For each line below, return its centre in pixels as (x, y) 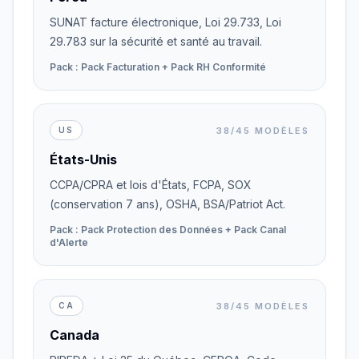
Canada (75, 335)
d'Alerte (69, 242)
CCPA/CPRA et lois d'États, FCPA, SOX (151, 185)
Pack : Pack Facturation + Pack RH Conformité (158, 67)
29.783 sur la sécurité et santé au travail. (156, 41)
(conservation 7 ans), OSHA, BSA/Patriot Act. (167, 204)
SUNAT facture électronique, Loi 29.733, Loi (165, 22)
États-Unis (83, 159)
